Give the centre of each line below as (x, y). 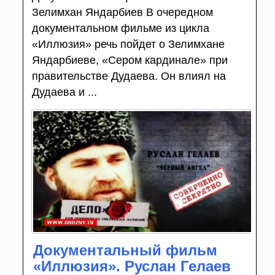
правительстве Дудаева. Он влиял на (129, 76)
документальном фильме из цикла (120, 28)
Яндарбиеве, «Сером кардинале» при (130, 60)
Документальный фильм (125, 250)
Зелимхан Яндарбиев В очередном (122, 12)
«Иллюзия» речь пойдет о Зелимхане (128, 44)
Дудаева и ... (64, 92)
